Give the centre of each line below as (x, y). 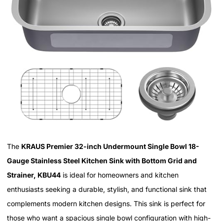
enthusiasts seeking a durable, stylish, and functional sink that (107, 189)
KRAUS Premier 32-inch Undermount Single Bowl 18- (110, 146)
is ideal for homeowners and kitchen (120, 175)
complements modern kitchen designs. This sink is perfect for (106, 203)
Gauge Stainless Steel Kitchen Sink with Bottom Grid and (102, 160)
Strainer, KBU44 (34, 175)
